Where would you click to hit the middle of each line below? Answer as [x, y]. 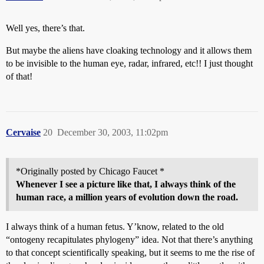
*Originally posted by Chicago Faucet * [90, 171]
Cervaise [23, 132]
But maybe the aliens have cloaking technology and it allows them [129, 50]
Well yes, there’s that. [45, 28]
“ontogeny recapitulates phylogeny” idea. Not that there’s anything [129, 240]
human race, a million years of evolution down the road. [127, 197]
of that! [19, 76]
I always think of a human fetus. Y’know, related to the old [115, 227]
